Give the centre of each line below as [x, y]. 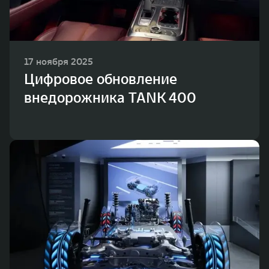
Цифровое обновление [101, 79]
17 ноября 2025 [59, 62]
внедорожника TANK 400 [110, 98]
